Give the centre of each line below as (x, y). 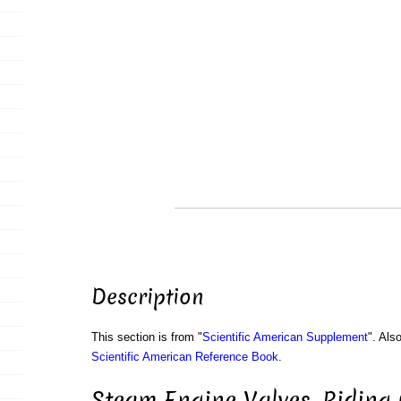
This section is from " (146, 337)
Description (147, 298)
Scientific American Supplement (285, 337)
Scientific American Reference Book (184, 357)
